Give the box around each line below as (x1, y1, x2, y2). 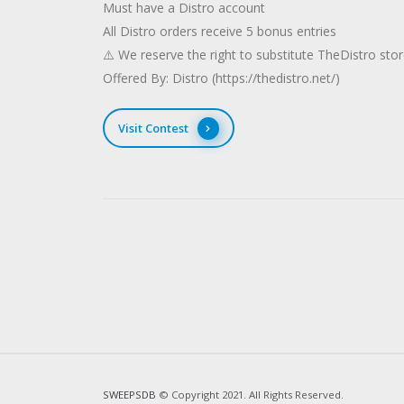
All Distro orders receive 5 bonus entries (103, 23, 336, 40)
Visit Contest (117, 119, 188, 136)
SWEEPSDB (103, 388, 156, 402)
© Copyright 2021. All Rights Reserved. (156, 388, 344, 402)
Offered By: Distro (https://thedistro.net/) (103, 69, 340, 87)
